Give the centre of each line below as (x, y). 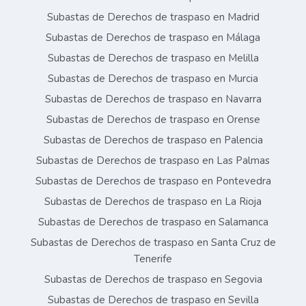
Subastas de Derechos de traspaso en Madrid (153, 17)
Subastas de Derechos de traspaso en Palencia (153, 140)
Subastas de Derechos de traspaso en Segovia (153, 280)
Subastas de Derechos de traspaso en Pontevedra (153, 181)
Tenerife (153, 259)
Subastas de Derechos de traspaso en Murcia (153, 79)
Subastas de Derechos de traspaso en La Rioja (153, 202)
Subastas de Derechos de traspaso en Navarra (153, 99)
